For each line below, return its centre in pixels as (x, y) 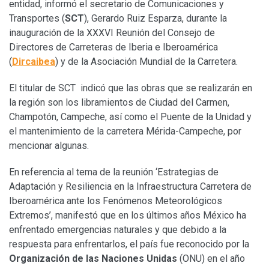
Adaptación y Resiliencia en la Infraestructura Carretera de (130, 186)
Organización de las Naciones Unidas (93, 258)
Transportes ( (37, 18)
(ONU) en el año (211, 258)
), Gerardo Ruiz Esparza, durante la (156, 18)
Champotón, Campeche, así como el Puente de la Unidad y (130, 116)
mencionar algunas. (49, 145)
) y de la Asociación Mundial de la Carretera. (147, 61)
